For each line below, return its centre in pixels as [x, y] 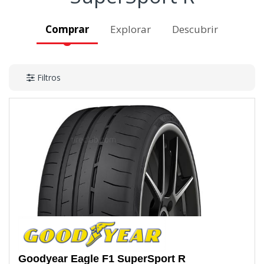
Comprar [67, 29]
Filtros [49, 78]
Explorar [130, 29]
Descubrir [195, 29]
